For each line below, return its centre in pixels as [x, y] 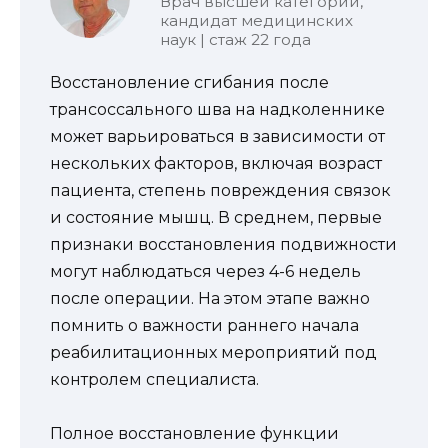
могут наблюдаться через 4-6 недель [205, 271]
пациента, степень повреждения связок [220, 190]
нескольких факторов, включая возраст [216, 163]
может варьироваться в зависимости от [217, 136]
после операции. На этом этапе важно [210, 298]
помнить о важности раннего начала [204, 325]
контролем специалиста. [154, 379]
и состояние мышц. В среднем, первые [216, 217]
